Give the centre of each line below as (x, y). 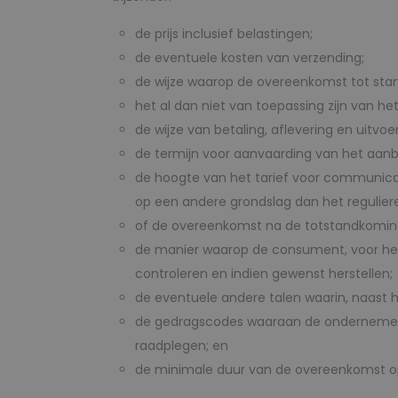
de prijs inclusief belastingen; (224, 34)
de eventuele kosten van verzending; (250, 58)
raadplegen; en (182, 346)
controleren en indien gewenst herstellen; (264, 274)
